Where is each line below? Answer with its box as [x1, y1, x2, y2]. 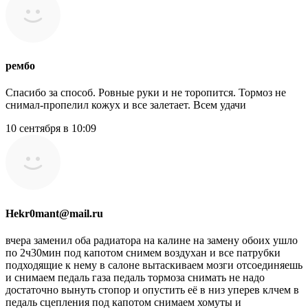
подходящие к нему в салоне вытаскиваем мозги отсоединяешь [5, 258, 302, 271]
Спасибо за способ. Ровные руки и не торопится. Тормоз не [5, 87, 286, 99]
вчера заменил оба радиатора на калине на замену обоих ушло [5, 234, 298, 246]
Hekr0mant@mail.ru [5, 207, 103, 219]
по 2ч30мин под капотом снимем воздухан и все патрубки [5, 246, 280, 258]
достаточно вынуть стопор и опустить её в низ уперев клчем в [5, 283, 299, 296]
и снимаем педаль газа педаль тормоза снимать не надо [5, 271, 265, 283]
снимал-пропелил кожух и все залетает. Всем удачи [5, 99, 246, 111]
